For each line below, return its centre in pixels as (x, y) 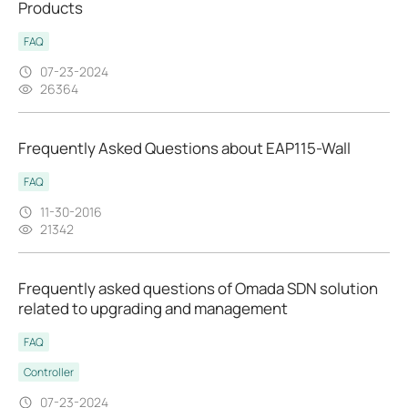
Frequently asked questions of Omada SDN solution (198, 289)
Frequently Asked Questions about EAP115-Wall (184, 148)
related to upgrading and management (153, 309)
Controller (49, 372)
